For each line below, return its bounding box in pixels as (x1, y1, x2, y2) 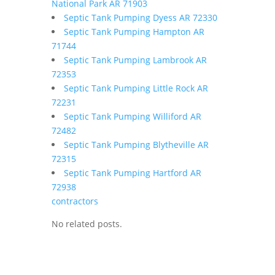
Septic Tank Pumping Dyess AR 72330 (64, 12, 217, 23)
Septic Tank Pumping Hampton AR (64, 26, 204, 37)
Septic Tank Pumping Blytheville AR (64, 139, 209, 150)
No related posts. (52, 218, 122, 230)
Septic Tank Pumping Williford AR (64, 110, 201, 122)
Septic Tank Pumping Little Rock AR (64, 82, 208, 94)
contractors (52, 195, 98, 207)
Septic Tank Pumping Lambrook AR (64, 54, 207, 66)
